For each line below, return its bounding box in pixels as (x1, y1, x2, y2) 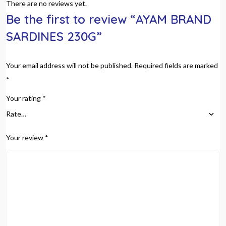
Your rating (6, 94, 42, 102)
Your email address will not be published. (6, 61, 133, 70)
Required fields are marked (134, 61, 218, 70)
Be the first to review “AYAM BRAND (6, 12, 211, 27)
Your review (6, 133, 45, 142)
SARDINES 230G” (6, 29, 102, 44)
